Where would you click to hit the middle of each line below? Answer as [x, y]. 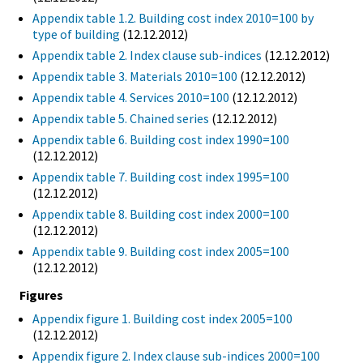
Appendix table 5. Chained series [121, 119]
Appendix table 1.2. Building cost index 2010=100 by [173, 18]
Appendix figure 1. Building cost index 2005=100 [162, 319]
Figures [41, 295]
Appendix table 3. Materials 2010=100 [135, 77]
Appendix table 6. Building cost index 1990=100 [161, 140]
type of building [76, 34]
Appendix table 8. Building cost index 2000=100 [161, 214]
